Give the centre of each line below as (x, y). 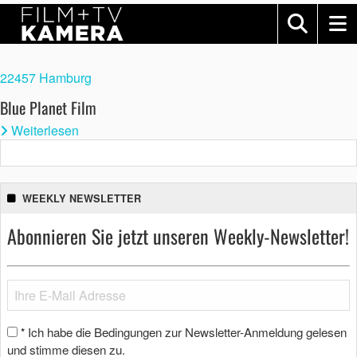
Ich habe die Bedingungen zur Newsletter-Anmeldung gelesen (187, 332)
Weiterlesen (45, 130)
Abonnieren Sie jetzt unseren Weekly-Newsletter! (178, 236)
